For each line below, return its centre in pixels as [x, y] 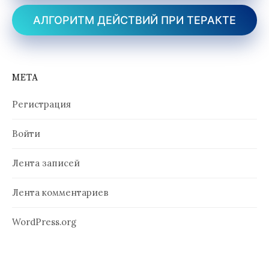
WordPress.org [44, 222]
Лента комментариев [60, 193]
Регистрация [41, 104]
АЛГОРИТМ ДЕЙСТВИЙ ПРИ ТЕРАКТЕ [134, 20]
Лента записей [46, 163]
